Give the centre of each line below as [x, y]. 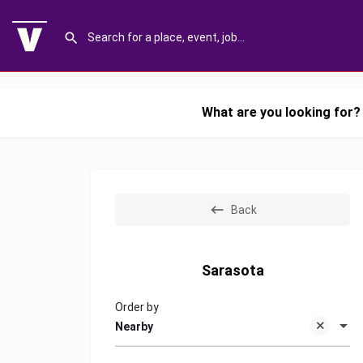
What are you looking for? [281, 112]
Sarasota [233, 270]
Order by [137, 307]
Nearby [134, 327]
